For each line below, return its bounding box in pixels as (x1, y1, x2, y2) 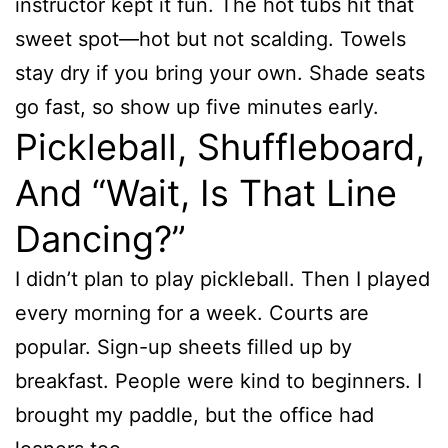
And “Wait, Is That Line (15, 170, 397, 215)
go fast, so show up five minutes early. (15, 94, 379, 119)
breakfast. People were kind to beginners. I (15, 368, 422, 393)
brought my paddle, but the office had (15, 402, 374, 427)
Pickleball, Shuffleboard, (15, 124, 425, 169)
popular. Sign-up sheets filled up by (15, 334, 352, 359)
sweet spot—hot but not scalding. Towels (15, 26, 406, 51)
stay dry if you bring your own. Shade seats (15, 60, 425, 85)
